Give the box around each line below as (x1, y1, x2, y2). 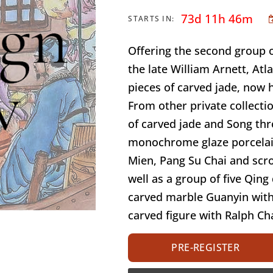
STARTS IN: (128, 13, 175, 24)
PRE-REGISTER (171, 241, 240, 255)
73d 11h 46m (181, 11, 253, 27)
